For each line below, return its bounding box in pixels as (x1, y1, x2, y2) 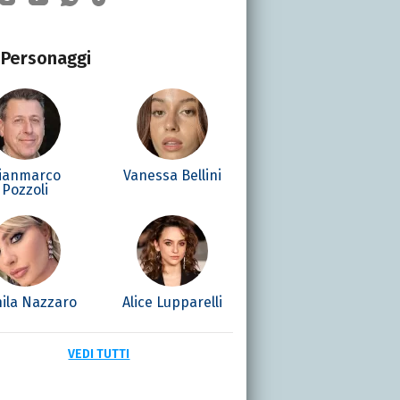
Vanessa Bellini (123, 166, 222, 184)
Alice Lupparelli (122, 293, 223, 311)
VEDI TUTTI (68, 346, 130, 362)
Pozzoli (2, 180, 49, 198)
